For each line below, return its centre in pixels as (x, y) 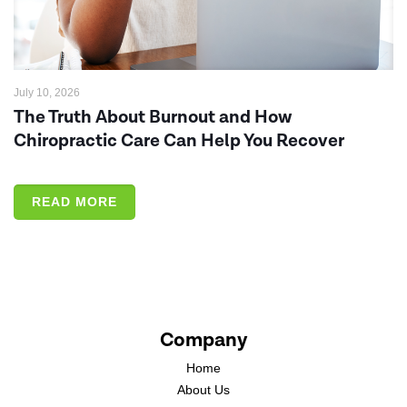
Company (203, 340)
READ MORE (74, 201)
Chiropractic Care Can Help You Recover (179, 140)
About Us (203, 389)
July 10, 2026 (47, 92)
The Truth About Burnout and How (153, 117)
